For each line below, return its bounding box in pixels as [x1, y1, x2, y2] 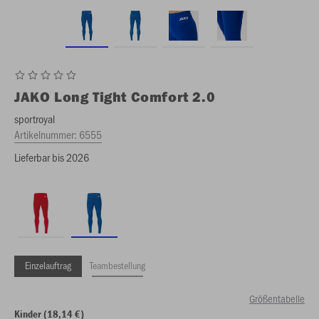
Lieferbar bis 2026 [14, 150, 89, 164]
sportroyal [14, 111, 55, 126]
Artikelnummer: [14, 127, 79, 142]
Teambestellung [90, 258, 145, 272]
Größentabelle [249, 291, 305, 305]
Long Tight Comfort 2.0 [54, 88, 216, 105]
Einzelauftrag [25, 258, 71, 272]
